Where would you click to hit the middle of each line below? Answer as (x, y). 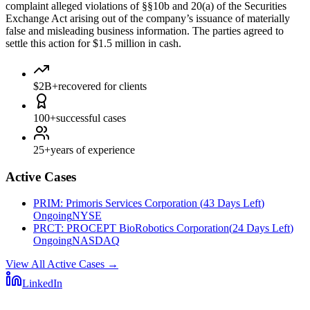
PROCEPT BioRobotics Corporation (148, 228)
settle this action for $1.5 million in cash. (93, 43)
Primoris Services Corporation (133, 203)
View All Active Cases (55, 264)
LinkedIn (42, 284)
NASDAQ (96, 241)
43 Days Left (232, 203)
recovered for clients (102, 86)
